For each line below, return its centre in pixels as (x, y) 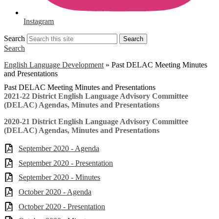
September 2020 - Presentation (66, 163)
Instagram (39, 21)
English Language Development (54, 65)
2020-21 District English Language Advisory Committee (96, 121)
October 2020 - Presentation (62, 206)
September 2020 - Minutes (59, 177)
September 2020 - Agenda (59, 148)
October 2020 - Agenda (55, 192)
